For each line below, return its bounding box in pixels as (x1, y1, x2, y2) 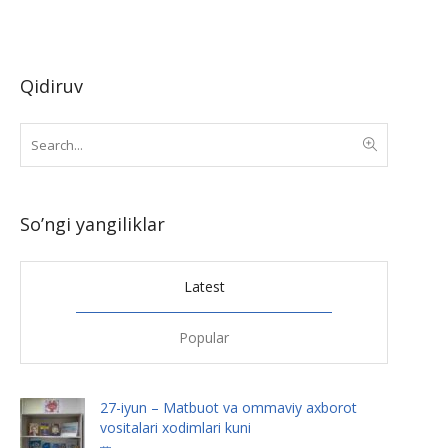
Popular (179, 328, 229, 348)
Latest (183, 277, 225, 297)
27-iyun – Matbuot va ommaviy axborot (100, 398, 357, 418)
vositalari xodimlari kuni (100, 418, 251, 438)
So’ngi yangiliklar (20, 212, 165, 237)
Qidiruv (20, 74, 83, 99)
